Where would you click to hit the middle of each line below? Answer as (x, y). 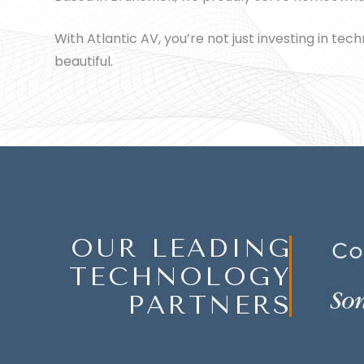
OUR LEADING (182, 248)
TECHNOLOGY (181, 276)
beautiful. (84, 61)
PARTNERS (210, 305)
